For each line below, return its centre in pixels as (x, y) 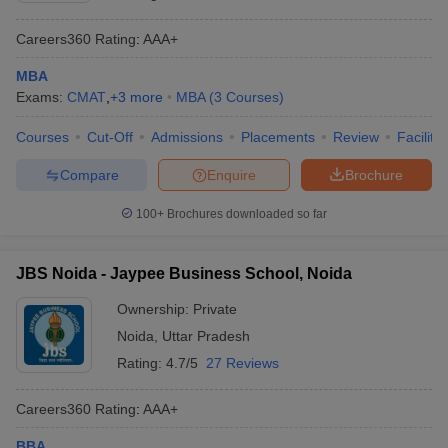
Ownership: (155, 309)
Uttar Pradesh (206, 336)
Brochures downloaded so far (245, 214)
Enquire (231, 174)
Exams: (41, 97)
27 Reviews (242, 363)
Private (215, 309)
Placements (278, 137)
